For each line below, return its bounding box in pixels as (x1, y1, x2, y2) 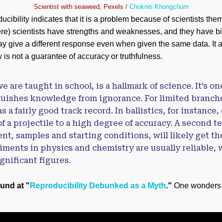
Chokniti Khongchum (129, 3, 189, 10)
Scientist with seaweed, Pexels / (33, 3, 129, 10)
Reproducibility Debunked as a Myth (30, 181, 166, 190)
